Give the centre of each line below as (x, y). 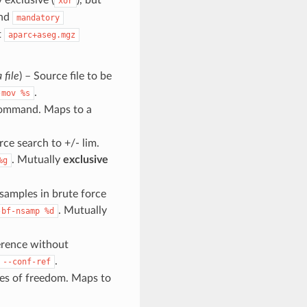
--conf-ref (26, 261)
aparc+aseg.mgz (41, 35)
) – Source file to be (65, 76)
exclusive (85, 159)
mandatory (38, 17)
